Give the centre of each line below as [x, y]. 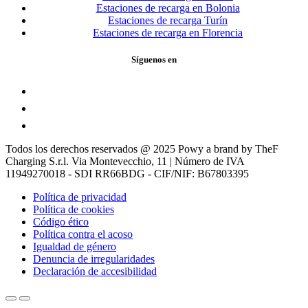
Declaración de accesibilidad [95, 271]
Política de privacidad [80, 197]
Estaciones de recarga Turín [168, 20]
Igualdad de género [75, 246]
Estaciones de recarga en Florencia [168, 32]
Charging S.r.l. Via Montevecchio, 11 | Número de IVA [125, 161]
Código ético [61, 221]
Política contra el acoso [83, 234]
